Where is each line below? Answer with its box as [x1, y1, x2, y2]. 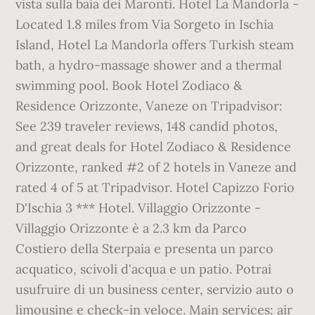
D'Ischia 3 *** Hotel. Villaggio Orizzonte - [15, 200, 262, 216]
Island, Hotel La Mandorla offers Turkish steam [15, 37, 295, 53]
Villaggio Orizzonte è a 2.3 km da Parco [15, 220, 247, 236]
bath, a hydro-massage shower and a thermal [15, 57, 283, 73]
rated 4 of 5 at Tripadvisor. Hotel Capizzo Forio [15, 179, 295, 195]
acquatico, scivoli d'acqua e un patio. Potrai [15, 261, 272, 277]
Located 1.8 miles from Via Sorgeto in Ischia [15, 16, 274, 32]
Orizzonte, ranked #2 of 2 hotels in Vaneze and [15, 159, 297, 175]
